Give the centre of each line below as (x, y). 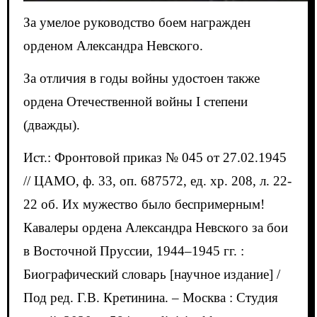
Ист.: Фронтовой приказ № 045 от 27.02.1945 (155, 158)
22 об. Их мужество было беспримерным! (144, 204)
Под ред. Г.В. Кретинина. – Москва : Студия (150, 298)
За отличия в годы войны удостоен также (141, 79)
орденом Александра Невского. (113, 46)
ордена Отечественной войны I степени (135, 102)
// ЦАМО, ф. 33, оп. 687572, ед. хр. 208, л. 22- (157, 181)
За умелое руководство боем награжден (137, 23)
